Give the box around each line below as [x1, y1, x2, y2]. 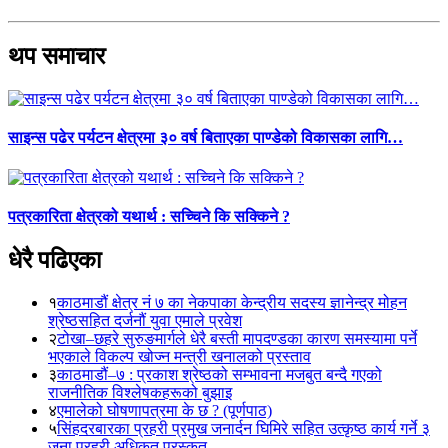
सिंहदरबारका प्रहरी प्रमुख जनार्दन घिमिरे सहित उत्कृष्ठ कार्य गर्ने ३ [57, 420, 430, 438]
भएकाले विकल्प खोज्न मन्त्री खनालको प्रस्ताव [48, 348, 311, 366]
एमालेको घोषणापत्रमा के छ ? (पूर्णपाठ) [57, 402, 272, 420]
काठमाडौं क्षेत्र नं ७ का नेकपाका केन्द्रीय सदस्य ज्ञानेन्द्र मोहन [57, 294, 407, 312]
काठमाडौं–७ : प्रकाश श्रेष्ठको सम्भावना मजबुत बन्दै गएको [57, 366, 382, 384]
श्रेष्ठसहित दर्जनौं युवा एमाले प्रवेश [48, 312, 242, 330]
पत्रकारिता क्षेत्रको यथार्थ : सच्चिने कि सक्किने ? [8, 207, 290, 225]
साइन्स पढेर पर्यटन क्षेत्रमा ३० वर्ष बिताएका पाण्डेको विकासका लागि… [8, 129, 403, 147]
